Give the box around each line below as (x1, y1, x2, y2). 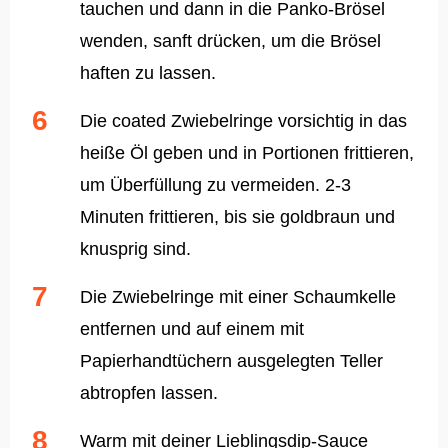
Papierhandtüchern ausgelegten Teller (80, 351, 383, 372)
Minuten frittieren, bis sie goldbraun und (80, 207, 395, 228)
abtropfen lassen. (80, 383, 218, 404)
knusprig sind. (80, 239, 191, 260)
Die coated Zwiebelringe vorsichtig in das (80, 111, 407, 132)
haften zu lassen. (80, 63, 216, 84)
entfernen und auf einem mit (80, 319, 304, 340)
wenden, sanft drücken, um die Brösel (80, 31, 381, 52)
